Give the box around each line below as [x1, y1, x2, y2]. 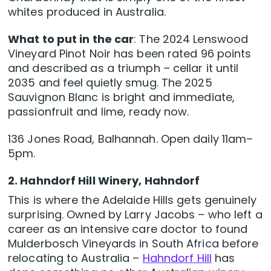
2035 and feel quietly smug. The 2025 [8, 75, 212, 91]
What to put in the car [8, 31, 134, 47]
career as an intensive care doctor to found [8, 221, 248, 237]
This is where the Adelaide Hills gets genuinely [8, 192, 256, 208]
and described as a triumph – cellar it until [8, 60, 239, 76]
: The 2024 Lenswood [134, 31, 249, 47]
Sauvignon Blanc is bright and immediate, [8, 90, 235, 105]
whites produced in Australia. [8, 4, 166, 20]
